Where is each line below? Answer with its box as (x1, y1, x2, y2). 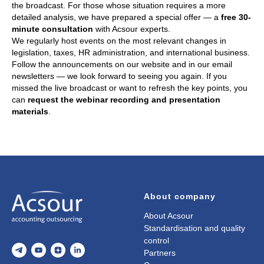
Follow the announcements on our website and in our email (12, 60, 232, 69)
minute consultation (12, 24, 93, 34)
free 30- (221, 12, 251, 22)
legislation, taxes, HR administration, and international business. (12, 48, 250, 57)
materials (12, 107, 48, 116)
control (144, 236, 169, 245)
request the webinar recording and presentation (28, 95, 220, 104)
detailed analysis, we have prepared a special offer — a (12, 12, 221, 22)
